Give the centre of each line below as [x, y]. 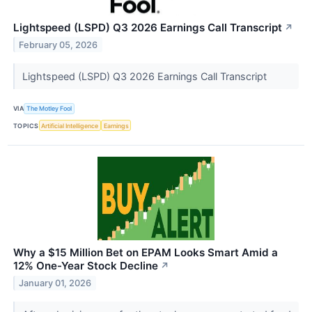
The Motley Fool [49, 109]
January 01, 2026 [55, 283]
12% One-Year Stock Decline [86, 266]
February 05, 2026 [58, 45]
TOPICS [26, 125]
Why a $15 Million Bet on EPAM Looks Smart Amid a [146, 253]
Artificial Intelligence [70, 125]
